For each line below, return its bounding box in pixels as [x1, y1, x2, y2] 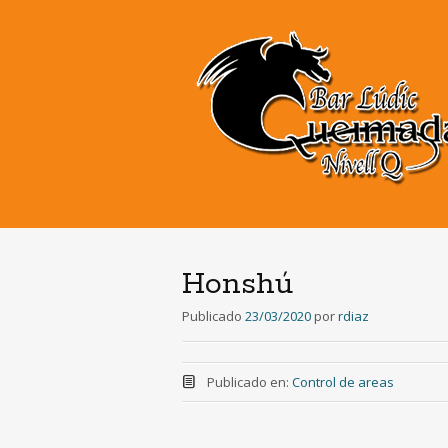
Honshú [182, 265, 293, 304]
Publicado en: [206, 373, 292, 391]
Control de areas [291, 373, 394, 391]
